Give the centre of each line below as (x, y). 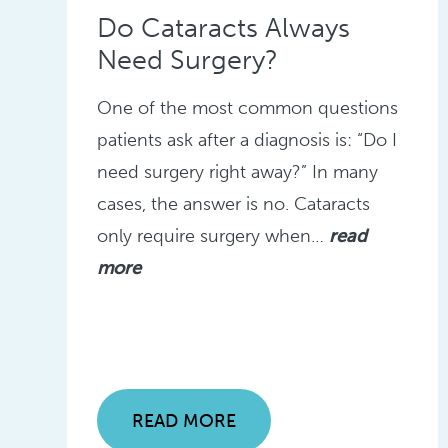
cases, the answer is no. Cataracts (234, 204)
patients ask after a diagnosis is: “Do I (247, 140)
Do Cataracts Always (224, 28)
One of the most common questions (248, 108)
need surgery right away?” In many (238, 172)
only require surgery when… (213, 236)
